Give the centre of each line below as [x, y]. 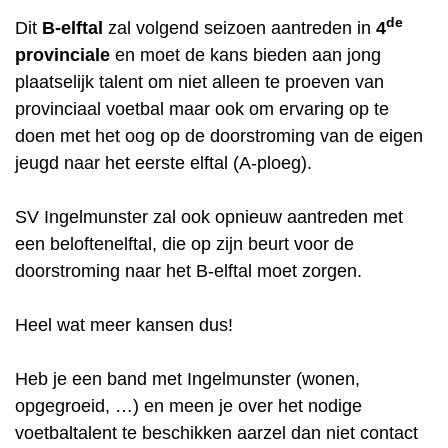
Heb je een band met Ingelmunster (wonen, [187, 378]
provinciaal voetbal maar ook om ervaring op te [202, 108]
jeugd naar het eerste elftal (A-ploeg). [163, 162]
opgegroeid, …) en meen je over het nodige [188, 405]
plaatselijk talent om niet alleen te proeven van [199, 81]
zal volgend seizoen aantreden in [239, 27]
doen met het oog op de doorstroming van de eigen [219, 135]
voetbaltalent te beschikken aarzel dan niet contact [216, 432]
